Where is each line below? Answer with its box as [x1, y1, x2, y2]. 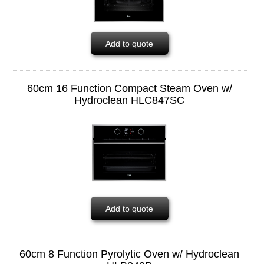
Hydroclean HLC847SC [74, 94, 185, 107]
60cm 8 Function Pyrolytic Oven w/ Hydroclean [19, 247, 240, 260]
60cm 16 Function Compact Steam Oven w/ [27, 82, 232, 95]
